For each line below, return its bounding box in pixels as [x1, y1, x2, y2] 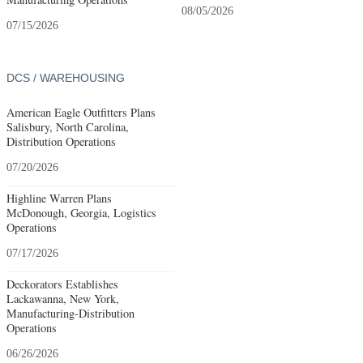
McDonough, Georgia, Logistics [6, 204, 156, 220]
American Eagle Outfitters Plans [6, 104, 156, 120]
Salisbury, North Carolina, [6, 118, 129, 135]
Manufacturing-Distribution [6, 305, 135, 321]
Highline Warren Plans [6, 190, 112, 206]
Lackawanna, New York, [6, 290, 119, 306]
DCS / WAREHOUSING [6, 71, 125, 85]
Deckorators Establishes [6, 275, 118, 292]
